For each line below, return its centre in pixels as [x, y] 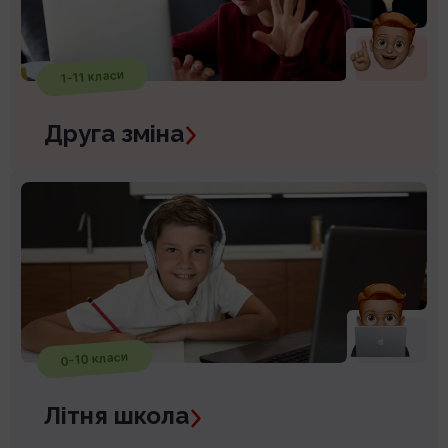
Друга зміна [114, 133]
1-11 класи [92, 76]
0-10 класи [94, 358]
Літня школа [116, 416]
